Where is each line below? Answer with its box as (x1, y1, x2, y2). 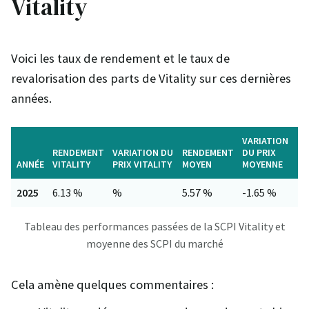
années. (11, 90, 52, 106)
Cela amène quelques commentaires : (11, 276, 214, 292)
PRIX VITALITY (112, 157, 172, 170)
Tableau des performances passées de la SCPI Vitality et (23, 219, 286, 233)
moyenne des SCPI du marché (86, 236, 223, 250)
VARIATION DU (112, 146, 173, 159)
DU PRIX (242, 146, 276, 159)
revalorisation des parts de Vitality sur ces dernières (11, 70, 291, 86)
